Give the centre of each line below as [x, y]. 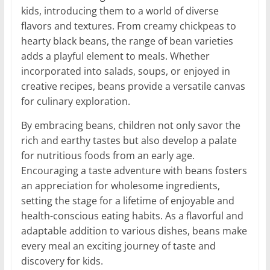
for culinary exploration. [75, 101]
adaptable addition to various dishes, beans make [134, 231]
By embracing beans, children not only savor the [130, 125]
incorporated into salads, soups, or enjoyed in [125, 71]
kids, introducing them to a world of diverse [120, 11]
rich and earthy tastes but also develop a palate [129, 140]
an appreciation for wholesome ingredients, [120, 185]
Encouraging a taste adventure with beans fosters [134, 170]
